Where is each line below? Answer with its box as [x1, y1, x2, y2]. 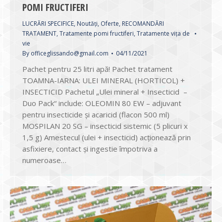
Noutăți [77, 19, 98, 28]
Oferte [101, 19, 119, 28]
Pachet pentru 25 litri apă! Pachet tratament [22, 64, 172, 74]
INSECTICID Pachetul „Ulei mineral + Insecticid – [22, 87, 187, 97]
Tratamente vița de [137, 29, 190, 38]
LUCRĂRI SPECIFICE [22, 19, 74, 28]
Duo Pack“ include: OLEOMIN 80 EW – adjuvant [22, 98, 181, 109]
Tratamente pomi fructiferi [59, 29, 134, 38]
